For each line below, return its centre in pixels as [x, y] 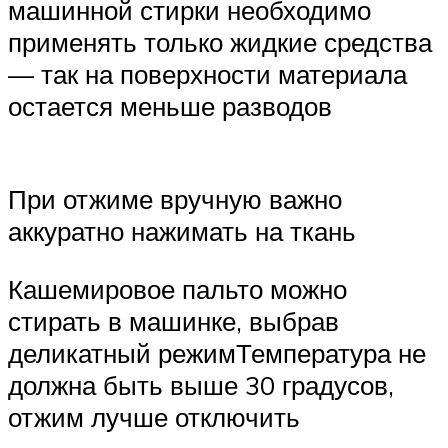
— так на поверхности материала [207, 74]
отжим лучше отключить [154, 416]
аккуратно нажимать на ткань [182, 231]
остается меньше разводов [170, 106]
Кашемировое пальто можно [177, 288]
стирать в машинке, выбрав [173, 320]
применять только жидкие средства [220, 42]
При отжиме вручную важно [175, 199]
